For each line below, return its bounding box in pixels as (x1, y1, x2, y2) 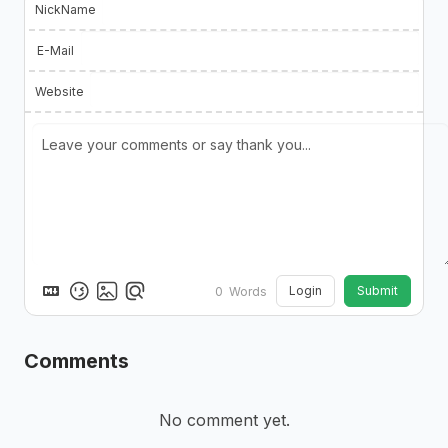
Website (35, 83, 84, 99)
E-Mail (36, 42, 74, 58)
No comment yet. (158, 410, 290, 431)
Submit (357, 283, 398, 299)
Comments (23, 348, 129, 373)
